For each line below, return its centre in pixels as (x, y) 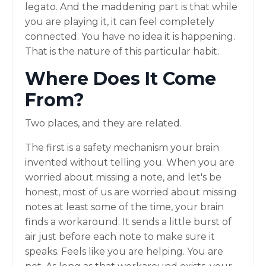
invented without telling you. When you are (130, 162)
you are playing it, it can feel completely (120, 21)
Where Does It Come (121, 78)
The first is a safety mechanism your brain (122, 147)
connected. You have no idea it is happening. (130, 36)
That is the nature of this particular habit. (122, 51)
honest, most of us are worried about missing (131, 192)
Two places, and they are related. (103, 123)
